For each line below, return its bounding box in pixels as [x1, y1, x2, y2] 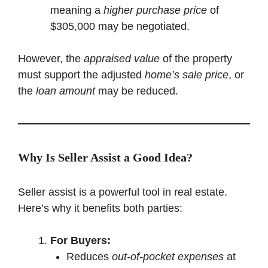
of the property [160, 52, 232, 65]
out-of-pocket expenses [112, 250, 224, 263]
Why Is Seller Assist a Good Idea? [18, 150, 193, 164]
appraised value [84, 52, 160, 65]
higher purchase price [103, 4, 207, 16]
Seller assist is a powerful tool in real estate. [18, 185, 227, 198]
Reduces [66, 250, 112, 263]
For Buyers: [50, 234, 111, 246]
